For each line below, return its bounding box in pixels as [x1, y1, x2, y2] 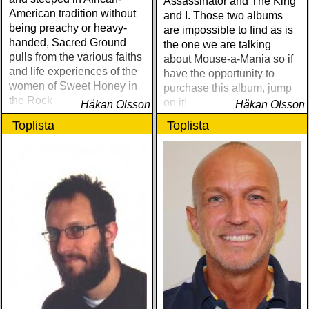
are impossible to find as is [163, 24, 293, 36]
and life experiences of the [9, 66, 137, 77]
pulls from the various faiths [9, 51, 142, 63]
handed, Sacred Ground [9, 37, 126, 48]
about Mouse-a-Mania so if [163, 53, 293, 65]
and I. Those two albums [163, 10, 283, 21]
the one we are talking [163, 39, 271, 50]
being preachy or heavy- [9, 22, 127, 34]
